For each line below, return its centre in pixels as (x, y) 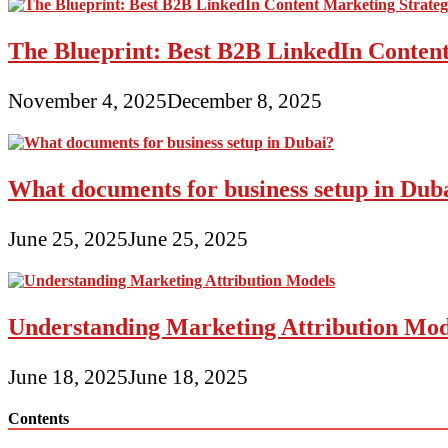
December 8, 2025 (244, 101)
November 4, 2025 (87, 101)
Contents (38, 419)
